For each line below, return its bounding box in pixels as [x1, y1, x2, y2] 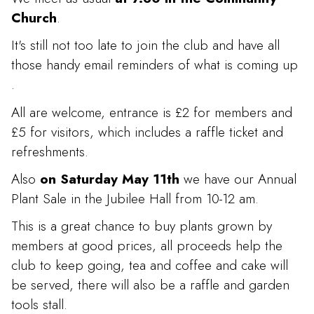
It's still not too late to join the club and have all [11, 35, 280, 55]
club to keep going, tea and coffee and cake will [11, 254, 288, 275]
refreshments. [11, 141, 88, 161]
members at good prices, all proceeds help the [11, 235, 282, 255]
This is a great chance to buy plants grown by [11, 215, 272, 235]
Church [11, 8, 57, 28]
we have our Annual [179, 168, 296, 189]
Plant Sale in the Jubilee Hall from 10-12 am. [11, 188, 259, 208]
